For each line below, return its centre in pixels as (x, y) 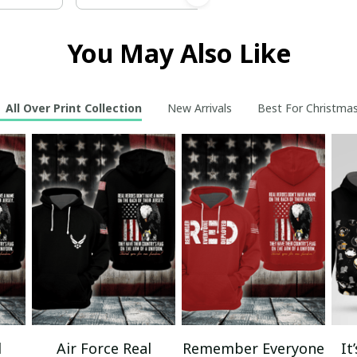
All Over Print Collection (73, 108)
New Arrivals (199, 108)
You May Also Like (178, 53)
